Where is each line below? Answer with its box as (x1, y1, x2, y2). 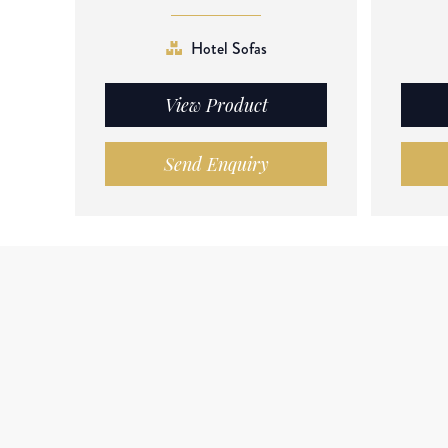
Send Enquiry (163, 151, 269, 176)
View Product (164, 92, 268, 117)
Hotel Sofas (190, 36, 267, 60)
